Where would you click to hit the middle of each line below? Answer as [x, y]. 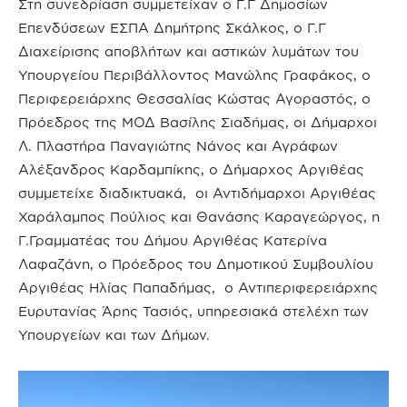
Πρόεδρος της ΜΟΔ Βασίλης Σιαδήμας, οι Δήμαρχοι [198, 123]
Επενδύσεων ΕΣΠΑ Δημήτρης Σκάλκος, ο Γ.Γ [172, 28]
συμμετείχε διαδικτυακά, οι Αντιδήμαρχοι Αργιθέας [197, 194]
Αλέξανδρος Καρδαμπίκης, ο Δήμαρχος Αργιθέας [191, 170]
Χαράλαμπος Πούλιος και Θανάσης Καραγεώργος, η [199, 217]
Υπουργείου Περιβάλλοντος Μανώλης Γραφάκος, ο [194, 75]
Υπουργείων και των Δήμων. [114, 335]
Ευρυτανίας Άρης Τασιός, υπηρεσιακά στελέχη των [194, 312]
